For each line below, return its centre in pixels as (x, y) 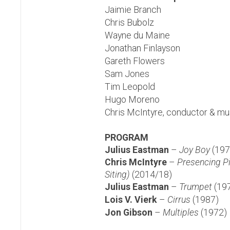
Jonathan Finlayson (142, 48)
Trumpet (196, 187)
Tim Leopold (130, 87)
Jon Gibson (129, 213)
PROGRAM (127, 138)
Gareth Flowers (135, 61)
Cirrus (179, 200)
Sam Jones (127, 74)
